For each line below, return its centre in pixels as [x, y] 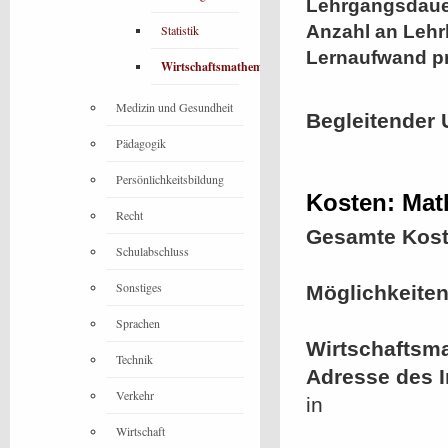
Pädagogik [141, 143]
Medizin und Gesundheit [174, 107]
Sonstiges [139, 287]
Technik [134, 359]
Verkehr [135, 395]
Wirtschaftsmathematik [222, 66]
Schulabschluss [152, 251]
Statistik [180, 30]
